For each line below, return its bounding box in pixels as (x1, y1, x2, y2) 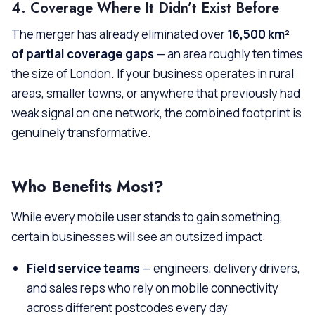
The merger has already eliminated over (11, 25, 227, 42)
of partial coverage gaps (11, 45, 154, 62)
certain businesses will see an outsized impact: (11, 228, 266, 245)
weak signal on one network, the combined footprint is (11, 104, 302, 121)
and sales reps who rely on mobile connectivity (27, 280, 279, 297)
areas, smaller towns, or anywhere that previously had (11, 84, 300, 101)
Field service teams (27, 260, 141, 277)
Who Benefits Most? (11, 174, 164, 198)
